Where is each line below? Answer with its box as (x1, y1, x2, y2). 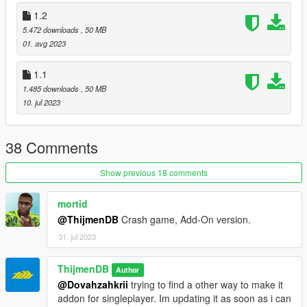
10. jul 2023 (23, 97, 60, 108)
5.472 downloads (23, 24, 81, 36)
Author (116, 265, 140, 275)
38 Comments (5, 136, 98, 158)
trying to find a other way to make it (128, 278, 283, 292)
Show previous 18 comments (100, 167, 208, 179)
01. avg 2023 (23, 38, 66, 49)
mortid (58, 197, 88, 211)
